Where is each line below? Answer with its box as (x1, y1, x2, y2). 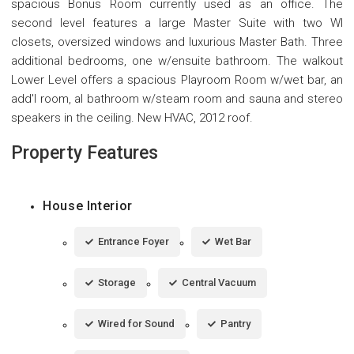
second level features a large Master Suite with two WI (11, 15, 343, 30)
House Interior (43, 198, 133, 213)
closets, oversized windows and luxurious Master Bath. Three (11, 34, 343, 49)
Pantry (220, 317, 250, 330)
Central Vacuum (182, 276, 256, 288)
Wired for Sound (98, 317, 175, 330)
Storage (98, 276, 136, 288)
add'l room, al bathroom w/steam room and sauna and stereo (11, 91, 343, 106)
